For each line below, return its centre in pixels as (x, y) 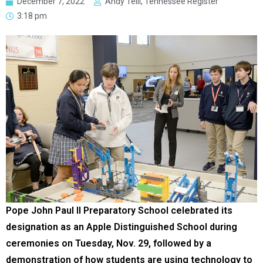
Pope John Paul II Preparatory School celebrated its (119, 211)
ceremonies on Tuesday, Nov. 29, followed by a (109, 244)
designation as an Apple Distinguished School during (122, 227)
